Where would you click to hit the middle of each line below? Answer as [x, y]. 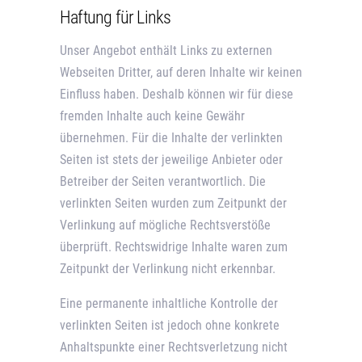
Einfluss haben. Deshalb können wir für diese [177, 95]
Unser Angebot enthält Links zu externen [166, 51]
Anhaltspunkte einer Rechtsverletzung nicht [174, 347]
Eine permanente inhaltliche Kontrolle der [169, 304]
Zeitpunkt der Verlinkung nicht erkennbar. [168, 269]
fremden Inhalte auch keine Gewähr [152, 116]
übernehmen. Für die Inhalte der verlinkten [171, 138]
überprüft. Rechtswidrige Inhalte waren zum [174, 247]
